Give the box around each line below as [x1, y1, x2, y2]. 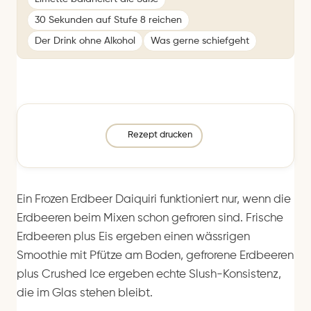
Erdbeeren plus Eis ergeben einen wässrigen [17, 230, 250, 243]
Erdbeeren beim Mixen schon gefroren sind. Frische [17, 212, 283, 224]
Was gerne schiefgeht [151, 35, 249, 46]
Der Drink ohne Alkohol [35, 35, 135, 46]
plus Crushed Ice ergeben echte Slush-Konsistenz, [17, 268, 281, 280]
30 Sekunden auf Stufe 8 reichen [35, 15, 182, 25]
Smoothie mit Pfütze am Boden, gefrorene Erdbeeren [17, 249, 294, 262]
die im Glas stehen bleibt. [17, 287, 153, 299]
